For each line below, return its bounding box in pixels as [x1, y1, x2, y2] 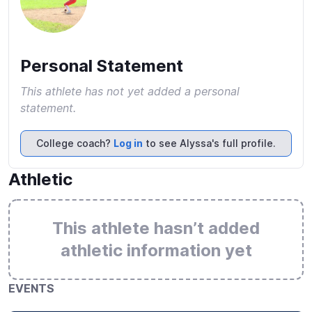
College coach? [36, 137, 114, 149]
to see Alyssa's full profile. [143, 137, 276, 149]
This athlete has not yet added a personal [20, 84, 240, 98]
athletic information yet [60, 240, 252, 260]
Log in [114, 137, 143, 149]
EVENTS [8, 281, 54, 295]
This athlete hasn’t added [52, 218, 260, 238]
